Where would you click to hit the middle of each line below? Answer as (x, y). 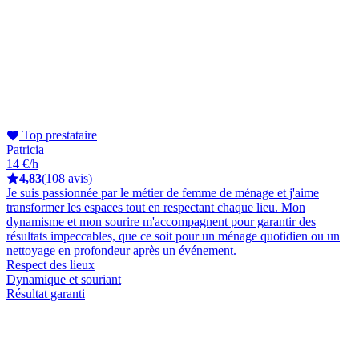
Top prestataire (58, 135)
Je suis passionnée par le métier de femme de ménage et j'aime (163, 192)
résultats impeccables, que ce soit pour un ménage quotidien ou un (173, 236)
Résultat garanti (46, 293)
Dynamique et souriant (64, 279)
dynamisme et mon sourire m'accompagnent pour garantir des (161, 221)
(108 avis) (67, 178)
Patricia (25, 149)
